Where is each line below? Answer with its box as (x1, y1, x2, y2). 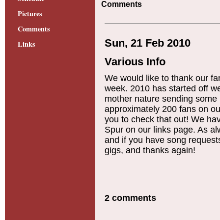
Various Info (104, 55, 165, 68)
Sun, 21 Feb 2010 (104, 37, 191, 49)
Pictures (18, 8, 42, 19)
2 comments (104, 193, 156, 203)
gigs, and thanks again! (104, 145, 195, 155)
